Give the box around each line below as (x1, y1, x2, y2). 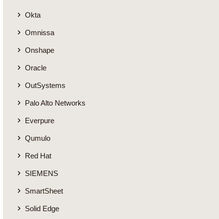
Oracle (25, 64, 46, 72)
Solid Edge (25, 204, 59, 213)
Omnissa (25, 28, 54, 37)
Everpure (25, 116, 54, 125)
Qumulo (25, 134, 50, 142)
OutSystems (25, 81, 66, 89)
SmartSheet (25, 187, 63, 195)
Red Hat (25, 152, 51, 160)
